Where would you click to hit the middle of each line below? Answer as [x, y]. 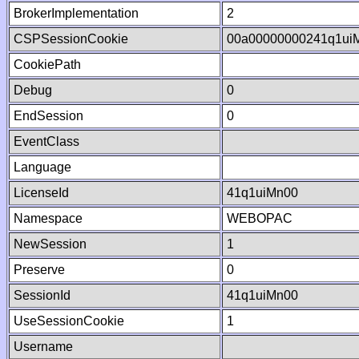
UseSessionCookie [69, 321]
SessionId [42, 295]
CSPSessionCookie [71, 39]
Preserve [39, 270]
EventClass [46, 141]
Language [42, 167]
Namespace [48, 218]
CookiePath [47, 65]
